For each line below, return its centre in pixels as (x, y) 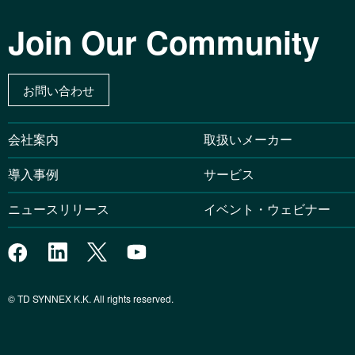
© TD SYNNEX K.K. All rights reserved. (91, 299)
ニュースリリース (65, 209)
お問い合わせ (59, 90)
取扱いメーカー (248, 139)
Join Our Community (164, 42)
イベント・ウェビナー (267, 209)
